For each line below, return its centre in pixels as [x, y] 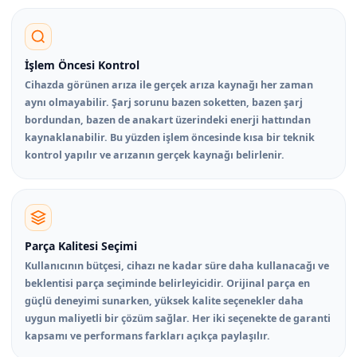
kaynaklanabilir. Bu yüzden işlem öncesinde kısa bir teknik [170, 137]
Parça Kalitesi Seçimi [81, 245]
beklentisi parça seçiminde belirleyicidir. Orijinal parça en [167, 283]
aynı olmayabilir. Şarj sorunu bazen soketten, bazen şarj [164, 102]
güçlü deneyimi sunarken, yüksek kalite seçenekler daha [164, 300]
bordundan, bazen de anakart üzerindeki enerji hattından [168, 120]
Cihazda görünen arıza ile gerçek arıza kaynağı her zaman [169, 84]
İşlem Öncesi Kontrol [82, 65]
